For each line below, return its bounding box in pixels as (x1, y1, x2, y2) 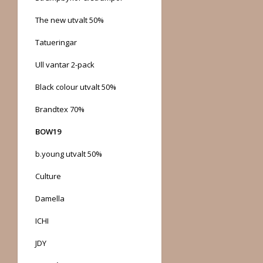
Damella (35, 193, 65, 204)
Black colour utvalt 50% (35, 81, 116, 92)
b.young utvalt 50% (35, 148, 102, 159)
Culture (35, 170, 61, 181)
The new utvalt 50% (35, 14, 104, 25)
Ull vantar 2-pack (35, 59, 95, 70)
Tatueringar (35, 36, 77, 48)
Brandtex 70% (35, 103, 85, 114)
